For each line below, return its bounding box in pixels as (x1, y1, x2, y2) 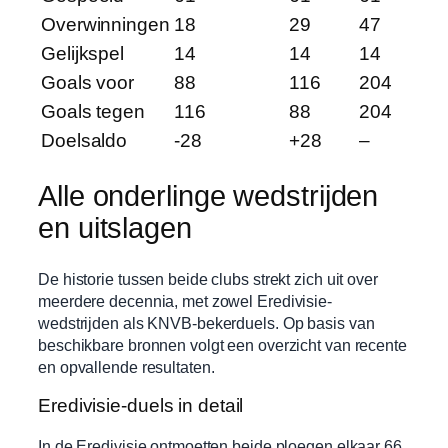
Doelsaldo (41, 130, 128, 152)
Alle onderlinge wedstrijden (38, 179, 379, 212)
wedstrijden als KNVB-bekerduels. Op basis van (38, 313, 375, 332)
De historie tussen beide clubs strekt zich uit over (38, 269, 378, 288)
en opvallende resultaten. (38, 357, 215, 376)
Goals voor (41, 72, 134, 94)
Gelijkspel (41, 43, 124, 65)
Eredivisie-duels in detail (38, 395, 244, 417)
